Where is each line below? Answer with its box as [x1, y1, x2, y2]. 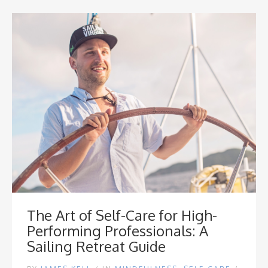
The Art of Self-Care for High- [27, 206, 217, 224]
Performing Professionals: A [27, 221, 208, 240]
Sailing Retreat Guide [27, 237, 166, 255]
